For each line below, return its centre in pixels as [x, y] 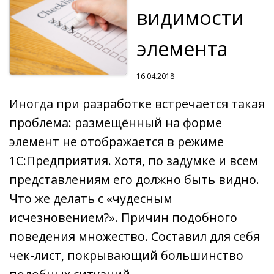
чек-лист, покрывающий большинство [126, 255]
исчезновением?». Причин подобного [123, 217]
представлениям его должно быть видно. [134, 179]
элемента [182, 48]
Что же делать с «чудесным [91, 198]
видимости [190, 17]
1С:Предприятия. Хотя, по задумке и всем [134, 160]
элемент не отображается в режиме [117, 141]
